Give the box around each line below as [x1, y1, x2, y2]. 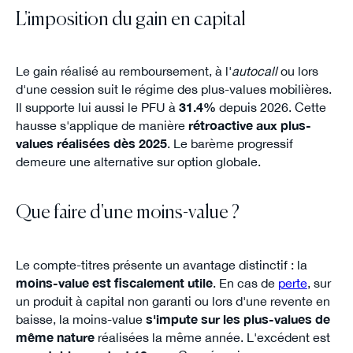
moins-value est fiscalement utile [15, 275, 213, 290]
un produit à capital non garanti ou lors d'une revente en [15, 293, 330, 308]
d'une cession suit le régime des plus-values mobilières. [15, 82, 332, 97]
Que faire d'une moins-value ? [15, 204, 240, 223]
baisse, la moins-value [15, 311, 146, 326]
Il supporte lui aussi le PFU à [15, 100, 179, 115]
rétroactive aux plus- [188, 118, 311, 133]
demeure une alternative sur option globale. [15, 154, 261, 169]
